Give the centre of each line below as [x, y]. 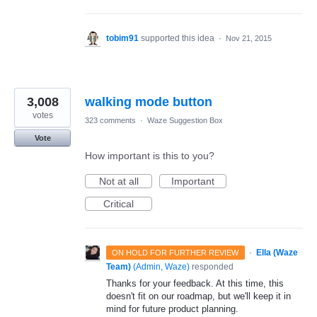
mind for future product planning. [172, 309]
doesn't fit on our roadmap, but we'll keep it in [198, 296]
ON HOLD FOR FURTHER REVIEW [175, 253]
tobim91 [122, 39]
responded [212, 267]
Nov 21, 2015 [249, 39]
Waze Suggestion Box [185, 121]
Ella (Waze [277, 253]
